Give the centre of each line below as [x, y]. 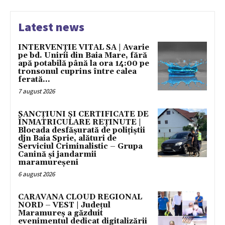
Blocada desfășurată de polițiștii [82, 130]
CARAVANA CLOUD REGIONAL [80, 197]
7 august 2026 [36, 91]
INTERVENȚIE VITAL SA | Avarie [84, 47]
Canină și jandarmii [57, 154]
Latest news [51, 27]
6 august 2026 [36, 174]
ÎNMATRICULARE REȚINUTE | [80, 122]
